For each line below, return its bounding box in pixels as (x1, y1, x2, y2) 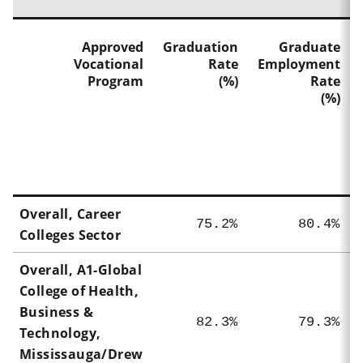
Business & (19, 302, 94, 321)
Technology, (19, 323, 101, 342)
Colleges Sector (19, 225, 122, 244)
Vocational (74, 54, 143, 73)
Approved (82, 37, 143, 56)
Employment (258, 54, 340, 73)
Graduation (163, 37, 238, 56)
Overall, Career (19, 204, 122, 223)
